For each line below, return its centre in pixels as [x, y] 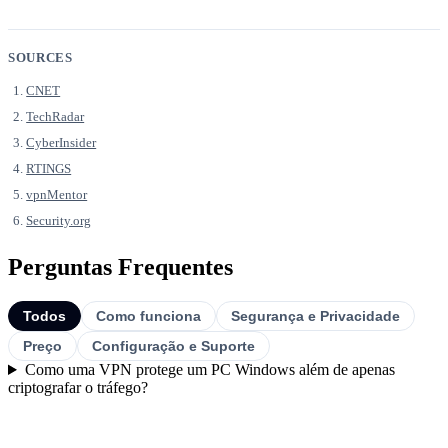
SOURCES [40, 58]
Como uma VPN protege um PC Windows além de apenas [209, 370]
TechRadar [55, 117]
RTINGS [49, 169]
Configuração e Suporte [173, 346]
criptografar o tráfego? [78, 388]
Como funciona [148, 316]
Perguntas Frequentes [120, 267]
